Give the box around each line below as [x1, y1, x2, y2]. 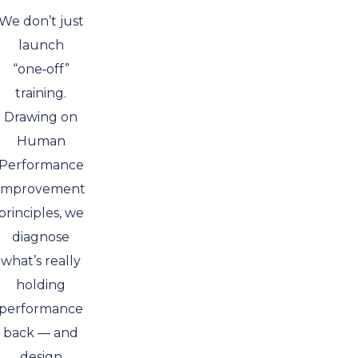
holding [16, 277, 66, 292]
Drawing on [4, 109, 78, 125]
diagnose [12, 229, 70, 245]
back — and [3, 325, 78, 340]
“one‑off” [12, 62, 70, 77]
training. [15, 86, 66, 101]
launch [18, 38, 64, 53]
